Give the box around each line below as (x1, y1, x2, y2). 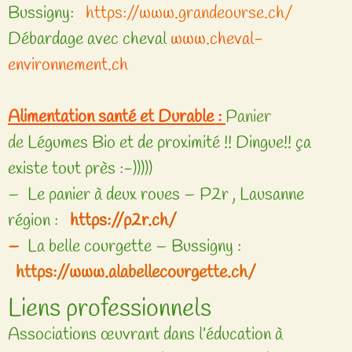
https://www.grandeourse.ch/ (86, 2, 293, 25)
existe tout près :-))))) (8, 157, 152, 181)
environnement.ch (8, 53, 128, 77)
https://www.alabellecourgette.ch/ (16, 261, 256, 284)
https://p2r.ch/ (70, 209, 177, 233)
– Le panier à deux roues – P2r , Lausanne (8, 183, 304, 207)
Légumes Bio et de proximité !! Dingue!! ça (27, 131, 311, 155)
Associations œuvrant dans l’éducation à (8, 323, 283, 347)
